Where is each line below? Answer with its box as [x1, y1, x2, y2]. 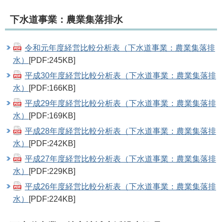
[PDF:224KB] [29, 194, 75, 203]
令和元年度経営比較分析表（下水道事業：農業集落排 [25, 43, 215, 52]
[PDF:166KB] [29, 83, 75, 92]
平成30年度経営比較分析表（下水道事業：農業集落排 [25, 71, 216, 80]
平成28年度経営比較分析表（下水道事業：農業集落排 [25, 126, 216, 135]
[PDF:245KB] [29, 55, 75, 64]
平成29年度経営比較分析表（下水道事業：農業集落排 [25, 99, 216, 108]
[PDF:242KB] [29, 139, 75, 148]
